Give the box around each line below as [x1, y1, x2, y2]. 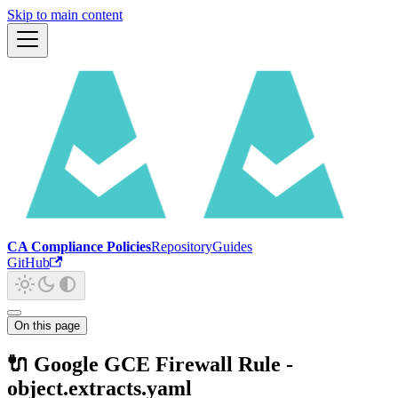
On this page [14, 319, 80, 332]
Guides [212, 239, 252, 254]
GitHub [7, 255, 50, 270]
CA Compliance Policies [7, 239, 151, 254]
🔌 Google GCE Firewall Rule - [7, 352, 293, 376]
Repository [151, 239, 212, 254]
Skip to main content [7, 7, 123, 22]
